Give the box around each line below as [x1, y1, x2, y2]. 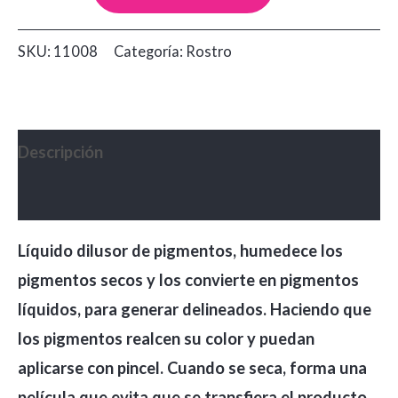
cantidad [17, 52, 82, 72]
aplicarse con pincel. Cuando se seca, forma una [18, 358, 367, 378]
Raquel [17, 22, 68, 43]
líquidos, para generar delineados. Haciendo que [18, 299, 371, 320]
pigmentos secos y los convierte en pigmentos [18, 270, 359, 291]
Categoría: [114, 42, 186, 60]
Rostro [186, 42, 232, 60]
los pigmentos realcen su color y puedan [18, 329, 314, 349]
